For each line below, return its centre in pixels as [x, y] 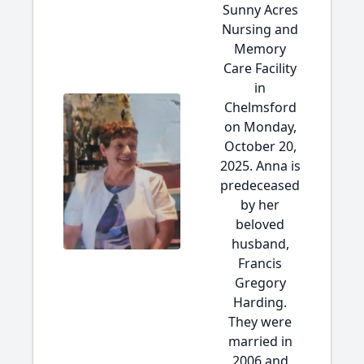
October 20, [260, 146]
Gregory [260, 283]
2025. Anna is [260, 166]
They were [260, 322]
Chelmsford [260, 107]
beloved [260, 224]
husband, [260, 244]
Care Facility [260, 68]
